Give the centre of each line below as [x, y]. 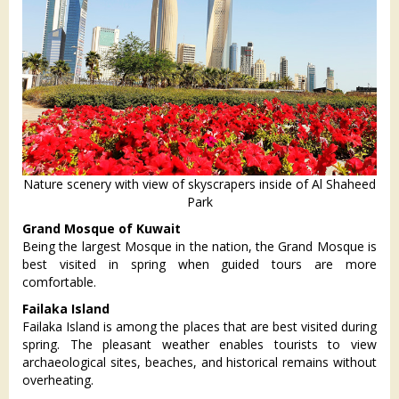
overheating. [58, 380]
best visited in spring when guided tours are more [199, 265]
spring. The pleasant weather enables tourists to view [199, 345]
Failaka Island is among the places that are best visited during [199, 327]
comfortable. [59, 282]
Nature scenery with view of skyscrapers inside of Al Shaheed [199, 184]
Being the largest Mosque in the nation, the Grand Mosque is [199, 247]
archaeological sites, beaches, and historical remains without [199, 362]
